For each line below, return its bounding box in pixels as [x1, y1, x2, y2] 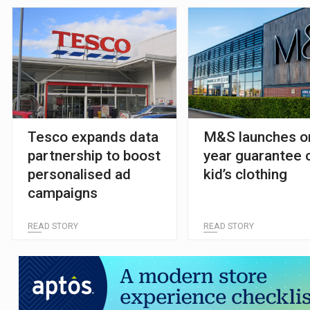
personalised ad [27, 165, 131, 183]
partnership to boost [27, 147, 161, 164]
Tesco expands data [27, 128, 158, 145]
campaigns [27, 184, 98, 201]
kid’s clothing [203, 165, 288, 183]
